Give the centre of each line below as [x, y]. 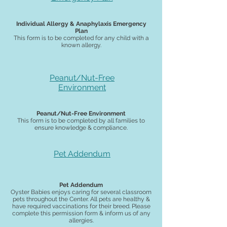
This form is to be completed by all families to [81, 121]
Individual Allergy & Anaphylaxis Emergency [81, 24]
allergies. [81, 220]
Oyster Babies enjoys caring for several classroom [81, 192]
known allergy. [81, 45]
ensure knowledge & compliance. [81, 128]
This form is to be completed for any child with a [81, 38]
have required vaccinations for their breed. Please [81, 206]
